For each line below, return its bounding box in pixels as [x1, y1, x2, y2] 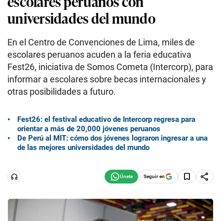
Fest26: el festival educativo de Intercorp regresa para [17, 114, 195, 124]
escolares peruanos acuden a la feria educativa [7, 49, 191, 60]
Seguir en [144, 173, 165, 179]
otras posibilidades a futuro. [7, 86, 116, 97]
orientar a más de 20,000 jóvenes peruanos [17, 124, 160, 133]
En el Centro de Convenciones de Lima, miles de [7, 37, 195, 47]
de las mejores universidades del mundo [17, 143, 149, 152]
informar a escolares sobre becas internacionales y [7, 74, 206, 84]
